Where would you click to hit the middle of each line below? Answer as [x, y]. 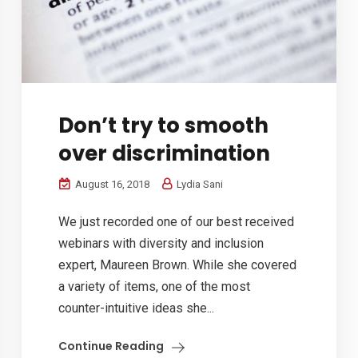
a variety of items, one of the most [155, 287]
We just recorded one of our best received [177, 222]
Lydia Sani [199, 185]
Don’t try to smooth [164, 126]
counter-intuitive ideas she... [137, 308]
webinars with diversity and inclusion [161, 244]
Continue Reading [111, 346]
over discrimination [165, 154]
